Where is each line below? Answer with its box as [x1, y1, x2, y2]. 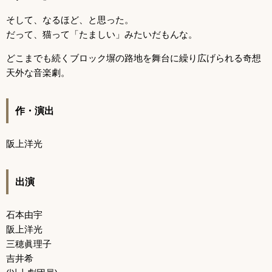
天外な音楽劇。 [6, 67, 70, 78]
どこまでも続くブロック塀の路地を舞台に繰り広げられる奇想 [6, 52, 261, 63]
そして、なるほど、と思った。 [6, 14, 134, 25]
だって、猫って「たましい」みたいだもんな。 [6, 29, 197, 39]
